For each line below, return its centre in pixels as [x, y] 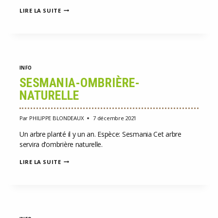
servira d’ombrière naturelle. [61, 144]
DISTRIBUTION [83, 8]
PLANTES [74, 23]
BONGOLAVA [80, 47]
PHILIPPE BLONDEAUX [56, 118]
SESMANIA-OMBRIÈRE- [80, 82]
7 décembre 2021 [115, 118]
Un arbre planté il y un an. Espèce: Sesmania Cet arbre [100, 134]
